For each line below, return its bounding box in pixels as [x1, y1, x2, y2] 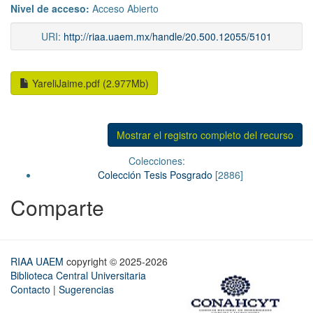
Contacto [10, 282, 50, 297]
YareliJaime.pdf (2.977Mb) [29, 76, 149, 91]
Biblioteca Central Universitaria [10, 268, 146, 283]
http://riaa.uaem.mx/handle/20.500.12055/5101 [64, 29, 272, 44]
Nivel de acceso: [10, 1, 92, 16]
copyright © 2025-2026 [66, 254, 170, 269]
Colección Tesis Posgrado [98, 168, 212, 182]
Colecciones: [128, 154, 185, 168]
